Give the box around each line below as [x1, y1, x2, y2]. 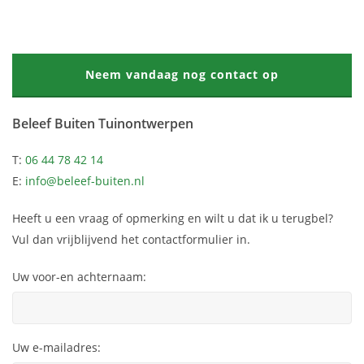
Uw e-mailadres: [12, 339, 101, 355]
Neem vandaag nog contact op [85, 66, 279, 82]
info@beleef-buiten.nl [25, 172, 145, 188]
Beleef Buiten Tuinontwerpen [12, 114, 193, 132]
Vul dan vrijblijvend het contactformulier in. [12, 231, 250, 247]
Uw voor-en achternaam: [12, 268, 146, 284]
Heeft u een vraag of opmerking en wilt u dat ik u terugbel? [12, 210, 333, 226]
